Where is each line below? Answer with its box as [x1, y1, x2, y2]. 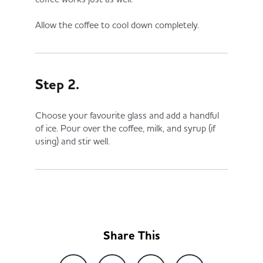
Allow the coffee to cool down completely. [35, 19, 199, 31]
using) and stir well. [35, 135, 110, 147]
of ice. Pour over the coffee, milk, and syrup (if [35, 122, 215, 134]
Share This [103, 228, 160, 244]
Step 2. [35, 75, 79, 94]
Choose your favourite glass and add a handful [35, 109, 219, 121]
